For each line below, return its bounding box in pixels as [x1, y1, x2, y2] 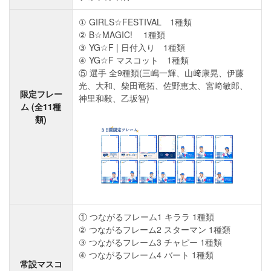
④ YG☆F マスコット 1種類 [79, 54, 189, 67]
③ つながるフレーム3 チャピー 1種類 [79, 236, 222, 249]
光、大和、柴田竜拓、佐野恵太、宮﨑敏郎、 [79, 79, 248, 92]
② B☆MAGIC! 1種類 [79, 28, 165, 41]
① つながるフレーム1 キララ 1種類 [79, 211, 214, 223]
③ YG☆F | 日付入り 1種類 [79, 41, 185, 54]
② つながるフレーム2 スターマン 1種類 [79, 223, 230, 236]
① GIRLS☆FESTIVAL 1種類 [79, 16, 192, 28]
